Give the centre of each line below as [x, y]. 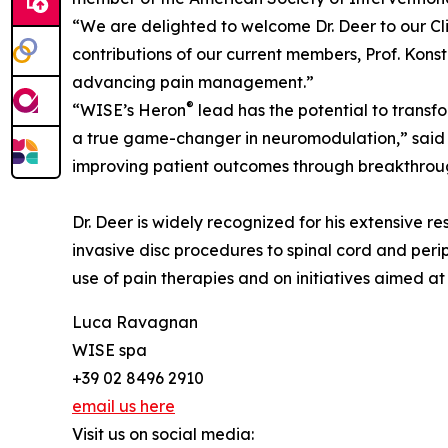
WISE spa [109, 350]
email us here [123, 406]
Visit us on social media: [163, 434]
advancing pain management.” [193, 82]
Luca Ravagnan [135, 322]
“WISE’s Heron [129, 110]
